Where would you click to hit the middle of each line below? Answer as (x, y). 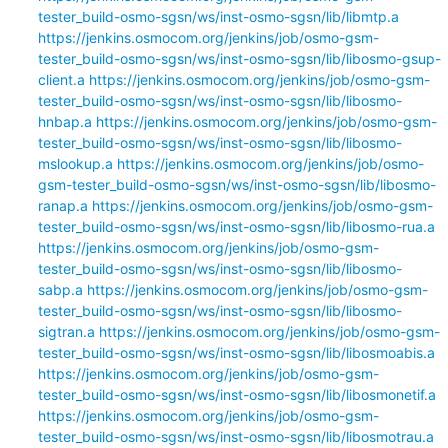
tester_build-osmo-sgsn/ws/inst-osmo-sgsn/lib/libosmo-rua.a (236, 226)
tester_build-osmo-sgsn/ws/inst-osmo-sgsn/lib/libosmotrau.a (235, 436)
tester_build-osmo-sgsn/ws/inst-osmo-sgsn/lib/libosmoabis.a (236, 352)
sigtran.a (66, 331)
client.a (61, 79)
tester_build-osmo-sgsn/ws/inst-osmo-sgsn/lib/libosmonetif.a (236, 394)
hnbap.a (64, 121)
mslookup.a (75, 163)
